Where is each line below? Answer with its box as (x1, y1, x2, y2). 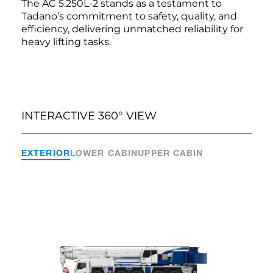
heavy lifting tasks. (21, 36, 111, 48)
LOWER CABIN (69, 147, 138, 158)
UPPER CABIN (138, 147, 204, 158)
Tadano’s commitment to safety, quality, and (21, 10, 237, 23)
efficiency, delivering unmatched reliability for (21, 23, 243, 35)
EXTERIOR (21, 147, 70, 158)
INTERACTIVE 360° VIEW (21, 109, 157, 123)
